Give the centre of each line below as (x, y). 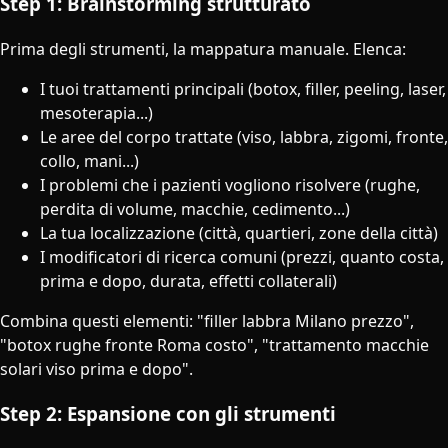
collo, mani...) (89, 160)
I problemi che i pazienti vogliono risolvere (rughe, (230, 184)
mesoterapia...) (96, 112)
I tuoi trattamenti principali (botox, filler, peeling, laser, (243, 88)
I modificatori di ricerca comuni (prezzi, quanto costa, (242, 256)
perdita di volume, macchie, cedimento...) (195, 208)
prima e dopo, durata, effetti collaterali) (188, 280)
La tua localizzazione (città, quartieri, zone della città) (239, 232)
